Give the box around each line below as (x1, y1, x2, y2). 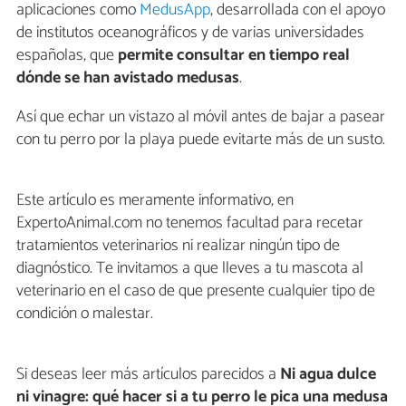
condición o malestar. (16, 300, 153, 328)
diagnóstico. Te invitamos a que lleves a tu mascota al (16, 255, 363, 283)
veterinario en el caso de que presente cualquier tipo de (16, 277, 375, 305)
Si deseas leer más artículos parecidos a (16, 361, 280, 389)
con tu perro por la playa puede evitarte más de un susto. (16, 126, 385, 154)
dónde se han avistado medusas (16, 64, 239, 92)
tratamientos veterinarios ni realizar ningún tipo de (16, 232, 340, 260)
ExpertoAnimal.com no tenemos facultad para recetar (16, 209, 363, 237)
